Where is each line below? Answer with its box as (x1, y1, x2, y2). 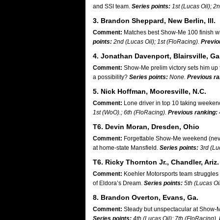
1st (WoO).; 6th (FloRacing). (93, 109, 168, 116)
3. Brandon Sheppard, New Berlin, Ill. (93, 17, 216, 25)
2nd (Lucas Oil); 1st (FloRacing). (112, 38, 201, 45)
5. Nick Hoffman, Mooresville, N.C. (93, 87, 206, 95)
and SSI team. (93, 3, 132, 10)
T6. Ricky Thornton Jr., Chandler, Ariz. (93, 158, 219, 166)
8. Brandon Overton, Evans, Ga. (93, 193, 198, 201)
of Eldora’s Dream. (93, 180, 144, 187)
